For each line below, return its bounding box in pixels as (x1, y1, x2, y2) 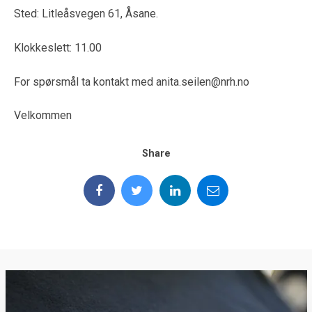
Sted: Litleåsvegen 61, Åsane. (14, 6, 158, 20)
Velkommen (14, 109, 72, 123)
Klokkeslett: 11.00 (14, 40, 102, 54)
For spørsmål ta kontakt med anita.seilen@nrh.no (14, 75, 249, 88)
